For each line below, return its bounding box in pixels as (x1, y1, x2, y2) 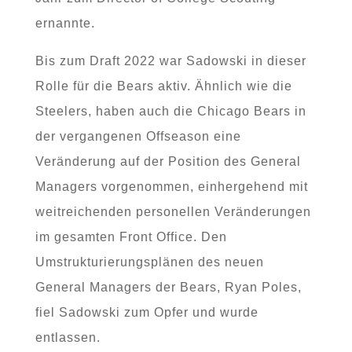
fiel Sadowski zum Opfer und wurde (35, 306, 258, 319)
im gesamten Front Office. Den (35, 230, 227, 244)
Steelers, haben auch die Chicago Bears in (35, 104, 306, 118)
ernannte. (35, 16, 95, 30)
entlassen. (35, 331, 101, 344)
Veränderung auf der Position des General (35, 155, 301, 168)
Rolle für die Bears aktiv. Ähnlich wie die (35, 79, 292, 93)
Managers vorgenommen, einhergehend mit (35, 180, 308, 193)
